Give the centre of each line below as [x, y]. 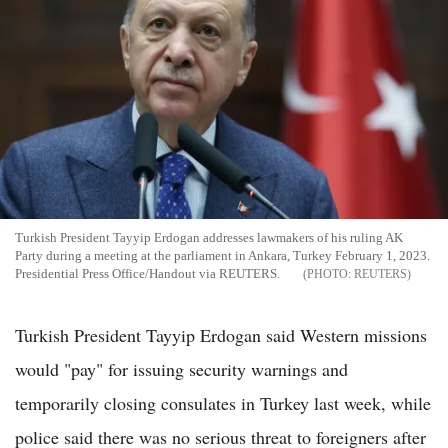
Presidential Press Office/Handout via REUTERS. [147, 273]
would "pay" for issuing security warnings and [181, 368]
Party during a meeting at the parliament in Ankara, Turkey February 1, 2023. [222, 255]
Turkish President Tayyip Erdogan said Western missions [221, 334]
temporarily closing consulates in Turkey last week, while [223, 402]
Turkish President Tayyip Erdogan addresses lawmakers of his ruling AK [209, 237]
